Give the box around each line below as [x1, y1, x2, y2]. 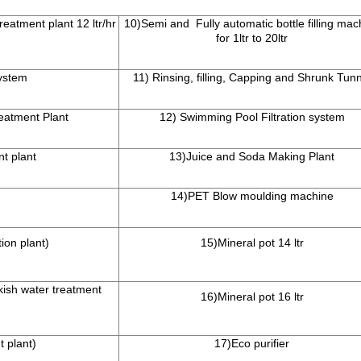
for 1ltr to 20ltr [216, 31, 288, 45]
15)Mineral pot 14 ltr [200, 236, 304, 250]
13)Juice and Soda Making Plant [169, 150, 334, 164]
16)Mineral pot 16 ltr [200, 290, 304, 304]
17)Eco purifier [214, 337, 289, 351]
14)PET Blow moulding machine [170, 189, 334, 203]
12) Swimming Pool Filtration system [159, 110, 345, 124]
